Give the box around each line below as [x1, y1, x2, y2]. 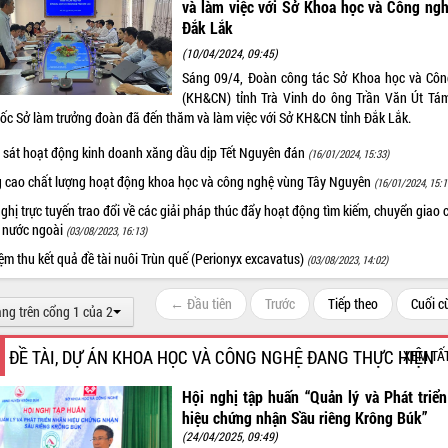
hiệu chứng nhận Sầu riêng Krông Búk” [182, 407, 428, 429]
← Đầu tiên [169, 293, 232, 313]
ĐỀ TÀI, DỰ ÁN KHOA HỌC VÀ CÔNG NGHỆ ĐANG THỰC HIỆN [9, 345, 435, 370]
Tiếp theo [327, 293, 378, 313]
